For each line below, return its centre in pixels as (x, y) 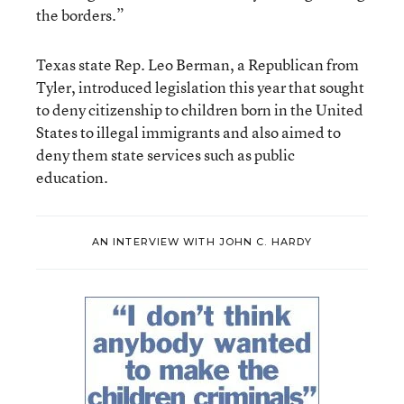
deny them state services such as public (165, 154)
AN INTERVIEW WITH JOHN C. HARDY (202, 242)
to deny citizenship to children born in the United (200, 109)
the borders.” (80, 14)
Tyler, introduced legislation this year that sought (200, 87)
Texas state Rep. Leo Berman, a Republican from (197, 64)
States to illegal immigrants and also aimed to (188, 132)
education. (72, 177)
